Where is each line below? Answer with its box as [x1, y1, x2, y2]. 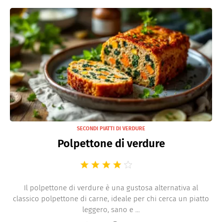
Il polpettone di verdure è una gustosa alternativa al [24, 183, 198, 192]
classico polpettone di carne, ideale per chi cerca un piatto [13, 194, 209, 203]
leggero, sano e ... [82, 205, 140, 214]
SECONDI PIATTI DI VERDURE [77, 125, 145, 132]
